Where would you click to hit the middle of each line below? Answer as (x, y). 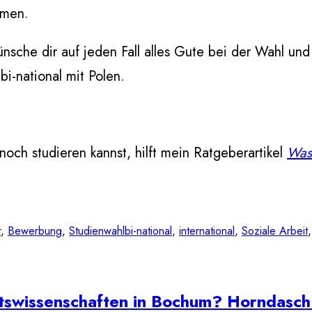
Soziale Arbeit (275, 231)
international (207, 231)
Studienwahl (97, 231)
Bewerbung (35, 231)
